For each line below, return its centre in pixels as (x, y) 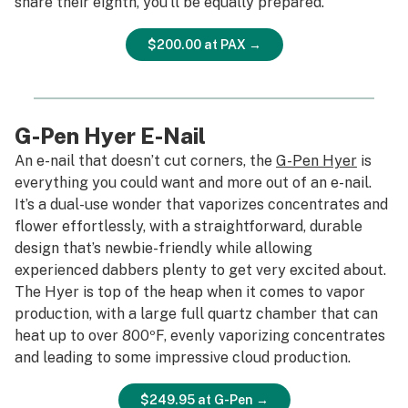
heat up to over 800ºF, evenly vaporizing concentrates (200, 336)
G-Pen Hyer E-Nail (110, 136)
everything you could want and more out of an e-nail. (193, 183)
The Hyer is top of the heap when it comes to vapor (190, 292)
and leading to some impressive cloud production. (183, 357)
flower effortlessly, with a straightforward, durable (189, 226)
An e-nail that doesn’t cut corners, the (145, 161)
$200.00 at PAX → (204, 45)
